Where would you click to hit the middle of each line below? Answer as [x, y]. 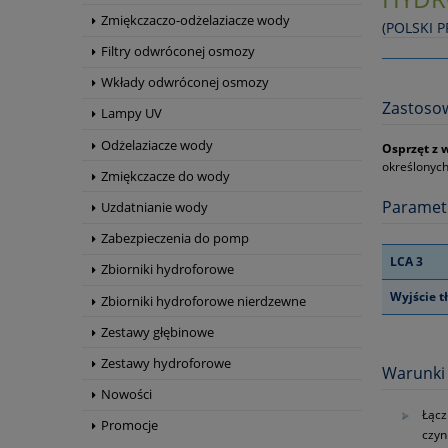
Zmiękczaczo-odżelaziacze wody [195, 19]
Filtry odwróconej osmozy [178, 51]
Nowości [126, 394]
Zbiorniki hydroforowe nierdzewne [203, 300]
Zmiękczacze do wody [165, 175]
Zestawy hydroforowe [166, 362]
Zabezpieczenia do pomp [175, 238]
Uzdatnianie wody [154, 207]
